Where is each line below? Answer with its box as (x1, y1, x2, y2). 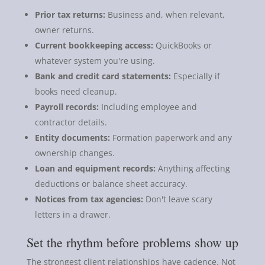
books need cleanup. (34, 85, 117, 97)
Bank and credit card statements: (34, 70, 171, 82)
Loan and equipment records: (34, 162, 156, 174)
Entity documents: (34, 131, 110, 143)
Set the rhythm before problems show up (26, 233, 238, 251)
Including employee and (98, 101, 197, 112)
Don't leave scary (143, 193, 212, 205)
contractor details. (34, 116, 107, 128)
